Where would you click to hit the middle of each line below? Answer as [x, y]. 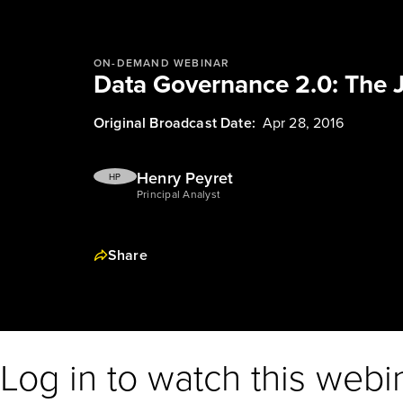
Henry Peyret [185, 178]
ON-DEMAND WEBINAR [162, 63]
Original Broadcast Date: [175, 123]
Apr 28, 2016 [303, 123]
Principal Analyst [179, 194]
